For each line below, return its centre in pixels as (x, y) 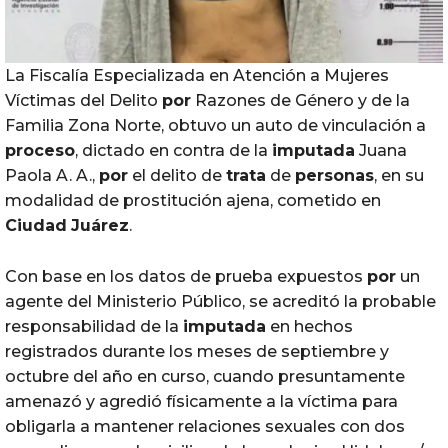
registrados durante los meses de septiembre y (197, 351)
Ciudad (36, 225)
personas (334, 175)
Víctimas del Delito (83, 100)
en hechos (309, 326)
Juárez (100, 225)
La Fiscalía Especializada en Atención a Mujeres (197, 75)
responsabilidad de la (94, 326)
